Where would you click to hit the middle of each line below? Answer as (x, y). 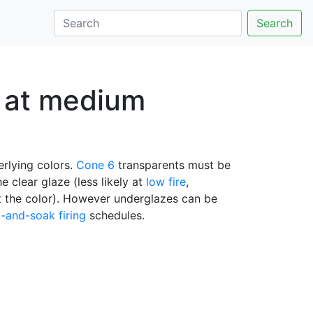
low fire (166, 182)
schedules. (115, 215)
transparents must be (173, 165)
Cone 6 (95, 165)
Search (275, 23)
